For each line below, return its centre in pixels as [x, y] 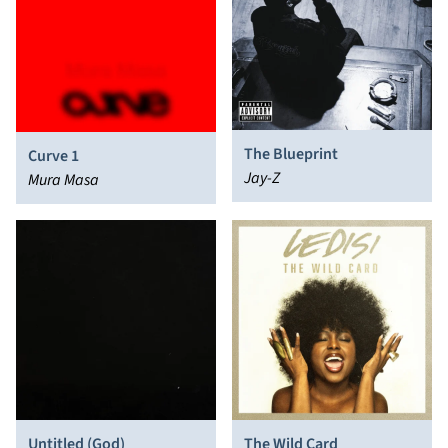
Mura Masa [63, 179]
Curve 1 [53, 155]
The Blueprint [291, 154]
